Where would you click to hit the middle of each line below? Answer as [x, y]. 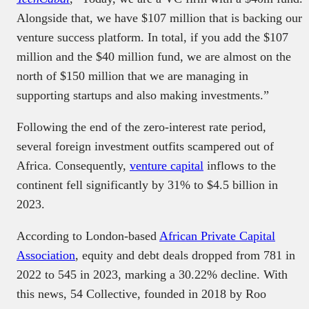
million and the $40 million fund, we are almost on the [154, 56]
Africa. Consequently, [73, 165]
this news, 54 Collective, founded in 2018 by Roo [141, 293]
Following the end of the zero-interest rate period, [141, 127]
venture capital [167, 165]
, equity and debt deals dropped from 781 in [185, 255]
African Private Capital [217, 236]
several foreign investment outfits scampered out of [145, 146]
